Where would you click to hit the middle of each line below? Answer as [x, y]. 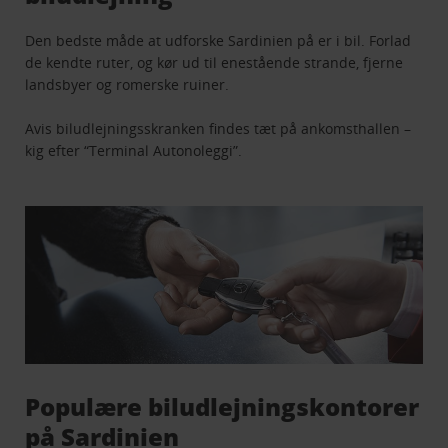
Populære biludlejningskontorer [222, 407]
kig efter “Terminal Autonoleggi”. [134, 150]
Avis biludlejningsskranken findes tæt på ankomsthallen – [218, 128]
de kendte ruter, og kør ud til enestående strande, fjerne [214, 62]
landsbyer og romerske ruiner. [127, 84]
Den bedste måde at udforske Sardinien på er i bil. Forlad [218, 40]
